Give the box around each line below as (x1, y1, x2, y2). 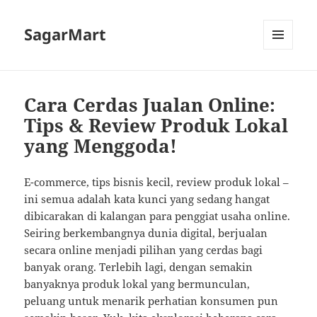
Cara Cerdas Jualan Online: (24, 92, 276, 118)
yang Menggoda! (24, 133, 178, 159)
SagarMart (24, 23, 107, 45)
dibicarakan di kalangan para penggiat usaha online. (24, 209, 291, 224)
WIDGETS (263, 73, 304, 86)
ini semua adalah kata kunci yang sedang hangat (24, 192, 270, 207)
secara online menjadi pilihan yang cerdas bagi (24, 243, 263, 258)
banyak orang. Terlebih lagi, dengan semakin (24, 260, 253, 275)
